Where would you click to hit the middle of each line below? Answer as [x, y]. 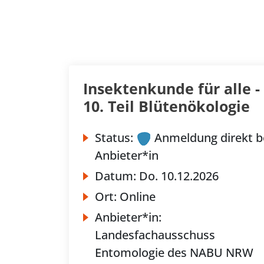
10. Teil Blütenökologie [166, 106]
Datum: [117, 176]
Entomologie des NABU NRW [174, 253]
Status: [114, 138]
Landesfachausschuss [155, 235]
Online [138, 197]
